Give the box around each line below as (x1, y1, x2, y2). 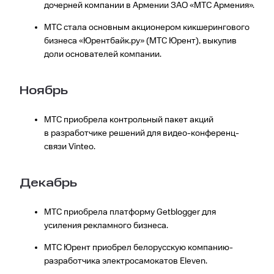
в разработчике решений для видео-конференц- (44, 128, 239, 139)
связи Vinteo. (44, 142, 95, 152)
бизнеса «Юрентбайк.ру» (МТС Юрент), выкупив (44, 35, 237, 46)
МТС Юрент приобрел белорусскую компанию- (44, 243, 233, 253)
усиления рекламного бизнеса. (44, 221, 168, 231)
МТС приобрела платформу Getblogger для (44, 207, 216, 218)
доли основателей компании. (44, 49, 161, 59)
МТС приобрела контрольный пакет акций (44, 115, 213, 125)
